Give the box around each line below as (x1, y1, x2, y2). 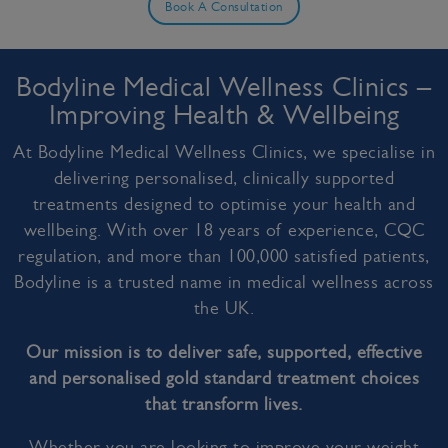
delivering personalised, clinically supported (53, 168, 395, 188)
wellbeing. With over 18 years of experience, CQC (23, 220, 425, 240)
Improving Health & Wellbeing (48, 98, 400, 131)
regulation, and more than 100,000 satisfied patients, (18, 246, 430, 266)
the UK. (193, 298, 255, 318)
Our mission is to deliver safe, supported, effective (26, 341, 422, 362)
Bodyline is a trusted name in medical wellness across (14, 272, 434, 292)
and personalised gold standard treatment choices (29, 367, 419, 388)
